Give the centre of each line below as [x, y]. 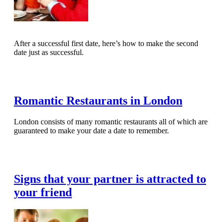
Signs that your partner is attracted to [110, 179]
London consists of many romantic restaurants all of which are [111, 122]
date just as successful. [49, 53]
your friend [43, 192]
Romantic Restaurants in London [98, 101]
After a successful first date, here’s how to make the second [106, 44]
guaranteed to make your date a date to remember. [91, 131]
